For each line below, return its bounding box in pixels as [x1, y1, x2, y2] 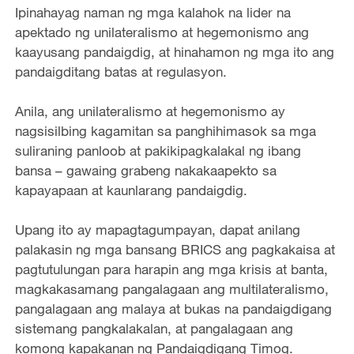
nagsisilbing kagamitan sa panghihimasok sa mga [14, 122, 316, 140]
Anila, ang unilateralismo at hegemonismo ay [14, 103, 285, 120]
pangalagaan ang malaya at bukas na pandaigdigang [14, 300, 332, 318]
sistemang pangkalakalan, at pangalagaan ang [14, 320, 293, 337]
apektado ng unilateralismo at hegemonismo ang [14, 24, 309, 41]
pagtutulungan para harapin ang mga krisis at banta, [14, 261, 328, 278]
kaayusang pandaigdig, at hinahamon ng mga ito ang [14, 43, 334, 61]
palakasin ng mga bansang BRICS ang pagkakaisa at [14, 241, 335, 258]
